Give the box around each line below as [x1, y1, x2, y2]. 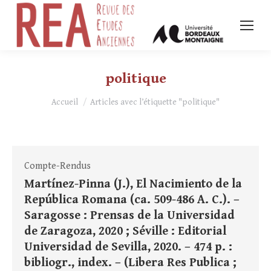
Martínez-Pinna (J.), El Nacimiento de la [24, 177, 242, 192]
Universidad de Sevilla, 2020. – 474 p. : [24, 240, 232, 255]
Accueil [51, 97, 78, 108]
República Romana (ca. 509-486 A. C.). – [24, 193, 240, 207]
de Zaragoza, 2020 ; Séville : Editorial [24, 224, 226, 239]
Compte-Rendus [24, 160, 91, 172]
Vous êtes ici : [51, 91, 109, 103]
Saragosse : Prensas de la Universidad [24, 209, 235, 223]
